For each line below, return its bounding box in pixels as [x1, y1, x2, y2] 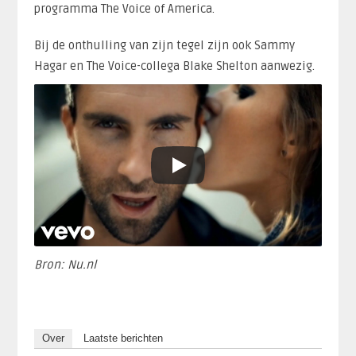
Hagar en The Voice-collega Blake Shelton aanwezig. [33, 58, 315, 73]
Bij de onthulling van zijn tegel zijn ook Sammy [33, 37, 295, 52]
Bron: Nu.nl [33, 257, 96, 272]
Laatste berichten [83, 331, 163, 344]
